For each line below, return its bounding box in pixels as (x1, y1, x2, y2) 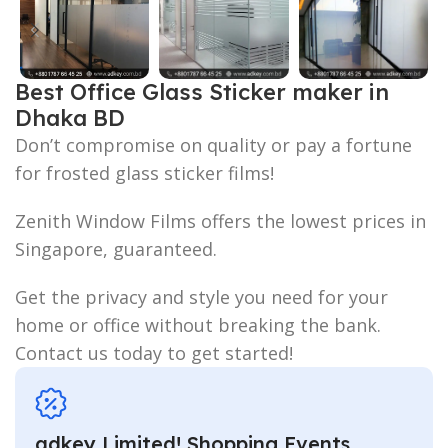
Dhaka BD (15, 103, 125, 132)
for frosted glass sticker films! (15, 160, 274, 185)
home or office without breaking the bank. (15, 312, 381, 337)
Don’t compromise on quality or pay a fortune (15, 132, 412, 157)
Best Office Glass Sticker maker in (15, 77, 389, 106)
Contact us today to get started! (15, 340, 293, 365)
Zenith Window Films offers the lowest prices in (15, 208, 426, 233)
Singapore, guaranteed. (15, 236, 217, 261)
